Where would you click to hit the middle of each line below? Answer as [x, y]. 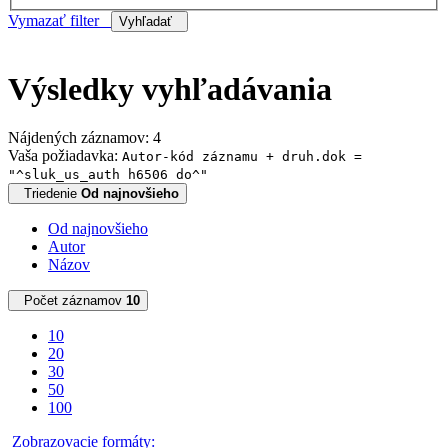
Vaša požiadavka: [65, 156]
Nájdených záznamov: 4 [88, 138]
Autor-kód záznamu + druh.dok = [242, 157]
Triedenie [52, 194]
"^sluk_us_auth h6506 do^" [108, 175]
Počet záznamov [75, 301]
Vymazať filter [59, 20]
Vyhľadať [149, 21]
